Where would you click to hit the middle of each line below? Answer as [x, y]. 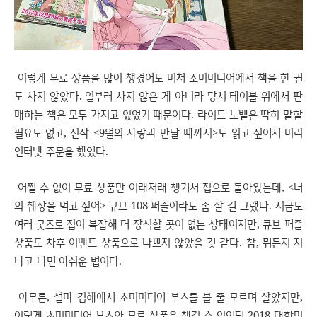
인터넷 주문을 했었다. [61, 150]
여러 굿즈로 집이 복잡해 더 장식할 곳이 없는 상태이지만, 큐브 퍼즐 [158, 223]
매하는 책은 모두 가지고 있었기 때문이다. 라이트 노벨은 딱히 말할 [158, 114]
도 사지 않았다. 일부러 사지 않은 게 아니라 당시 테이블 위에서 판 [158, 95]
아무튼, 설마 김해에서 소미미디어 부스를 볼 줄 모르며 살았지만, [158, 296]
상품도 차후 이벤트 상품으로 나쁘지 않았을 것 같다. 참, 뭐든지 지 [158, 242]
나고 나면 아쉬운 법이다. [68, 260]
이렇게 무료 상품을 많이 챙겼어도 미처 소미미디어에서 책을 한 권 [158, 77]
